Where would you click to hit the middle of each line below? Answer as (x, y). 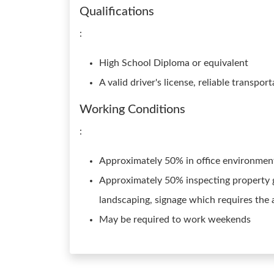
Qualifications (117, 12)
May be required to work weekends (175, 220)
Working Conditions (132, 109)
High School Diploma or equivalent (174, 63)
